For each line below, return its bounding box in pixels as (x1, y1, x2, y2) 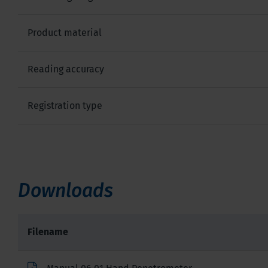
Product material (28, 26, 102, 38)
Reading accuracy (28, 63, 104, 75)
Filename (28, 226, 68, 237)
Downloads (18, 178, 113, 202)
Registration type (28, 99, 102, 111)
